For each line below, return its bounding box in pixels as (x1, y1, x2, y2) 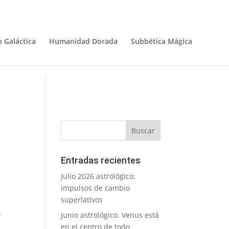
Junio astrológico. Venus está (61, 210, 159, 220)
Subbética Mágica (131, 36, 192, 46)
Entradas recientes (61, 155, 141, 166)
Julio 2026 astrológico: (61, 171, 136, 181)
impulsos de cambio (61, 183, 130, 193)
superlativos (61, 195, 103, 204)
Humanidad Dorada (49, 36, 118, 46)
